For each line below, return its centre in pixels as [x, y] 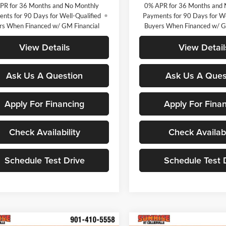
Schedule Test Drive [44, 160]
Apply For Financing [44, 103]
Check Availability [44, 132]
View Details [44, 47]
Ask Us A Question [44, 75]
